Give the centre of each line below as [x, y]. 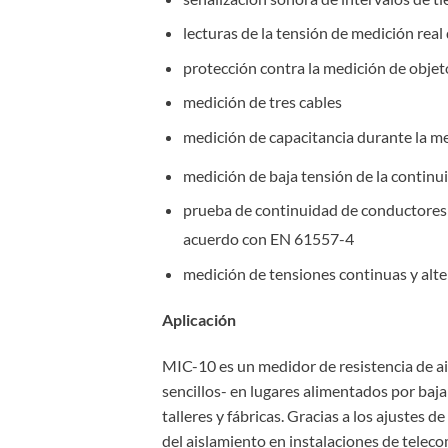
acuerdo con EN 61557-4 [268, 239]
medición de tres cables [262, 102]
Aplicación [199, 319]
